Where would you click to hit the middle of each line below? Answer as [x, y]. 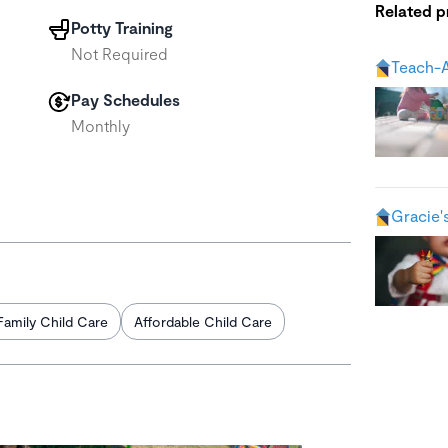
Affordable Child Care [203, 321]
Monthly [101, 125]
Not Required [120, 53]
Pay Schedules [126, 99]
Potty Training [122, 27]
